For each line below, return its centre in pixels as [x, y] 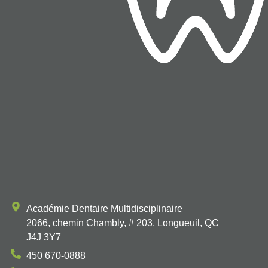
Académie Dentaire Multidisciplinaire [105, 208]
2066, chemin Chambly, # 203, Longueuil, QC [123, 223]
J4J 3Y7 [44, 237]
